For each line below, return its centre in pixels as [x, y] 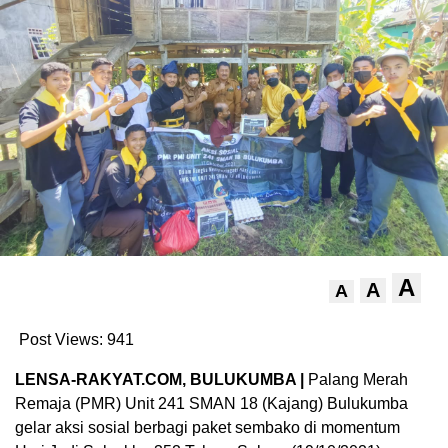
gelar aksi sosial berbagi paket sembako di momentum [207, 427]
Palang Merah [358, 379]
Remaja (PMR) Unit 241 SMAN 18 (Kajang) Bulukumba [211, 403]
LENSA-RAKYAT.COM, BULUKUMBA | [161, 379]
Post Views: [61, 339]
